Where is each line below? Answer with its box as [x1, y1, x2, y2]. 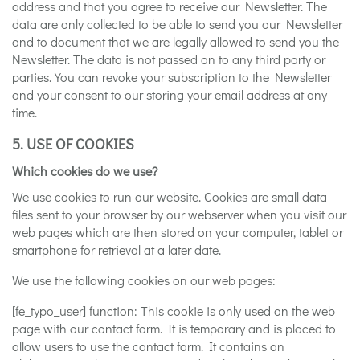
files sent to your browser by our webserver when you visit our [12, 205, 346, 223]
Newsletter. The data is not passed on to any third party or [12, 50, 325, 67]
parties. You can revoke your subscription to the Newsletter [12, 67, 331, 85]
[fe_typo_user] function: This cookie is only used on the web [12, 301, 335, 319]
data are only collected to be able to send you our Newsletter [12, 14, 342, 32]
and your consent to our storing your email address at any [12, 85, 327, 103]
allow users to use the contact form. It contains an [12, 337, 284, 354]
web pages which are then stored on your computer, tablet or [12, 223, 343, 240]
